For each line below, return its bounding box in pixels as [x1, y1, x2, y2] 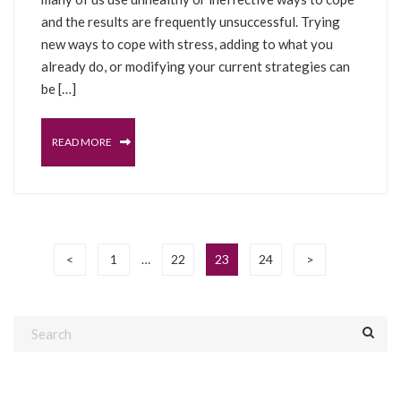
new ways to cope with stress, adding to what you [41, 35, 333, 52]
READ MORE [52, 134, 114, 149]
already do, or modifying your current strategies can [41, 57, 350, 74]
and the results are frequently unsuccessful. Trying [41, 13, 340, 30]
